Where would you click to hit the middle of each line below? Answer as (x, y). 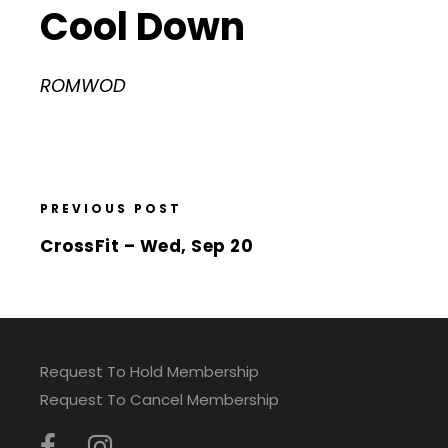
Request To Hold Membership (149, 371)
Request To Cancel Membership (159, 399)
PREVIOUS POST (111, 208)
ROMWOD (83, 85)
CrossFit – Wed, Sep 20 (146, 246)
